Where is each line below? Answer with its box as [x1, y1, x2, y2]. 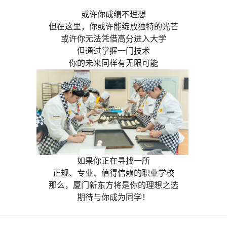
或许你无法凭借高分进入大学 [61, 34, 166, 44]
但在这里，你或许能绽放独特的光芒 [49, 22, 178, 31]
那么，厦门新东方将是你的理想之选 [49, 180, 178, 190]
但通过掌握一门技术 [77, 47, 150, 56]
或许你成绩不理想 [81, 10, 146, 19]
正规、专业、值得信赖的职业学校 [53, 168, 174, 177]
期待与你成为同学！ [77, 193, 150, 202]
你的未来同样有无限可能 [69, 59, 158, 68]
